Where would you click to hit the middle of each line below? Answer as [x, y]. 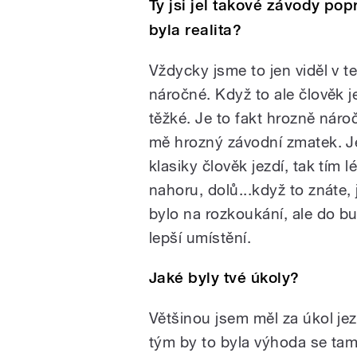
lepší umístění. [200, 237]
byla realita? [196, 29]
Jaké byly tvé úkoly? [224, 277]
